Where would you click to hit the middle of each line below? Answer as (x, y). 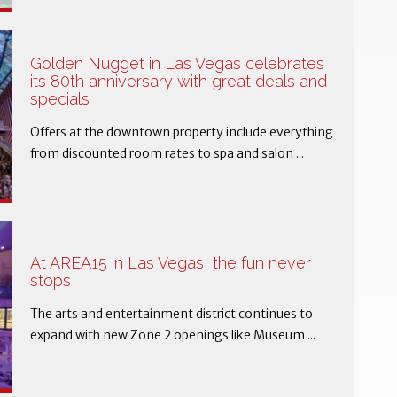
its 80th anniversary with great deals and (179, 82)
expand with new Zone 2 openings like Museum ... (173, 335)
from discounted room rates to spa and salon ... (167, 154)
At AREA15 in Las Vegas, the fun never (171, 262)
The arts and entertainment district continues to (172, 313)
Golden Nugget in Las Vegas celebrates (178, 64)
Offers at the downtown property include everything (182, 132)
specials (60, 99)
